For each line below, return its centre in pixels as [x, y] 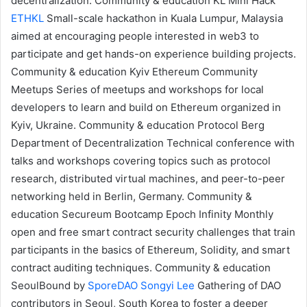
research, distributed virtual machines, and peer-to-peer [148, 179]
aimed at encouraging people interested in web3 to [135, 36]
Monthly [253, 214]
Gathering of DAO [238, 286]
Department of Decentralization [87, 143]
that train [272, 232]
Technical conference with [229, 143]
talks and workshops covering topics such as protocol [141, 161]
